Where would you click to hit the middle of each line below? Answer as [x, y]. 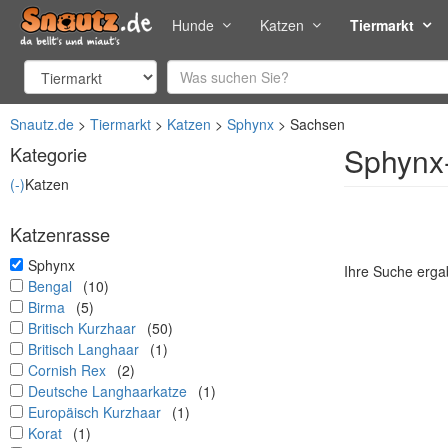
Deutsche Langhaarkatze [107, 391]
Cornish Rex [67, 370]
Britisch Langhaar [83, 349]
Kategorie [48, 154]
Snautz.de [42, 124]
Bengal [50, 286]
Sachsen [317, 124]
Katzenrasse [60, 234]
